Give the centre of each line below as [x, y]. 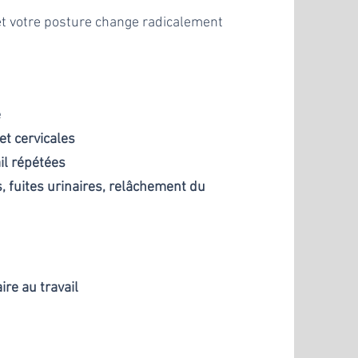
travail [61, 288]
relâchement [148, 187]
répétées [39, 163]
